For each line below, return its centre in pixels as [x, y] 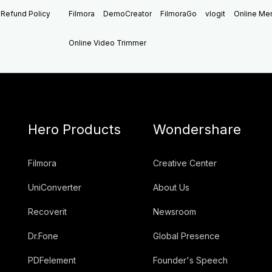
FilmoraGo [179, 13]
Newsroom [175, 211]
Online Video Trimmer [108, 42]
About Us [172, 187]
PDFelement [52, 260]
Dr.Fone [43, 236]
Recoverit [47, 211]
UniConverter [55, 187]
